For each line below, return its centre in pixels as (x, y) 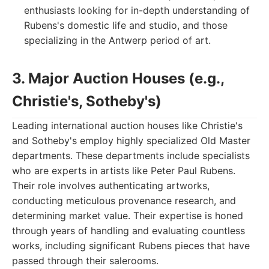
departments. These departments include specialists (131, 156)
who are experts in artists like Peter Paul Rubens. (124, 171)
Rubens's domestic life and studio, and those (126, 25)
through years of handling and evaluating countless (128, 231)
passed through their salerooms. (85, 261)
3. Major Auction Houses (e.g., (118, 78)
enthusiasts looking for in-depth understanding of (137, 10)
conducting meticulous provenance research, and (124, 201)
